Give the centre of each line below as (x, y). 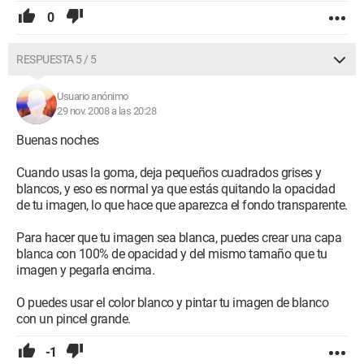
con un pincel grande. (74, 319)
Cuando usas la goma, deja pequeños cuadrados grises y (169, 173)
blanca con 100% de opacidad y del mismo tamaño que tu (172, 254)
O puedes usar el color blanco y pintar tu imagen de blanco (172, 303)
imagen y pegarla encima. (85, 270)
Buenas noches (58, 140)
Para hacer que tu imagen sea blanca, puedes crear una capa (179, 238)
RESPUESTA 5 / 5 (56, 59)
